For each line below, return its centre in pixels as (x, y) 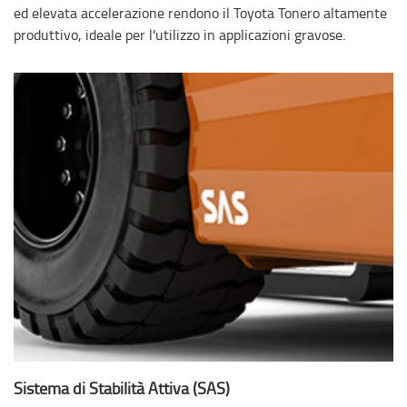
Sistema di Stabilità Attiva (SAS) (122, 387)
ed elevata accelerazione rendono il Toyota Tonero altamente (200, 13)
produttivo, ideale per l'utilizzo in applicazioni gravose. (179, 35)
